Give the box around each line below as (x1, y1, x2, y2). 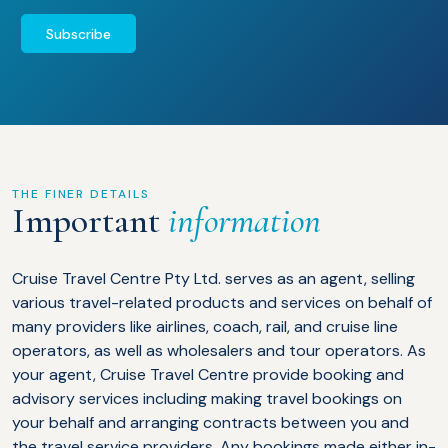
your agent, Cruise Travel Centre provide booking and (12, 364, 404, 386)
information (168, 199, 321, 243)
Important (12, 199, 160, 243)
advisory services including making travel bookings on (12, 388, 402, 410)
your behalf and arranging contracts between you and (12, 412, 409, 434)
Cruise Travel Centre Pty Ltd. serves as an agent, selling (12, 268, 415, 290)
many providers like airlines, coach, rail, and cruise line (12, 316, 398, 338)
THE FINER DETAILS (12, 186, 150, 203)
